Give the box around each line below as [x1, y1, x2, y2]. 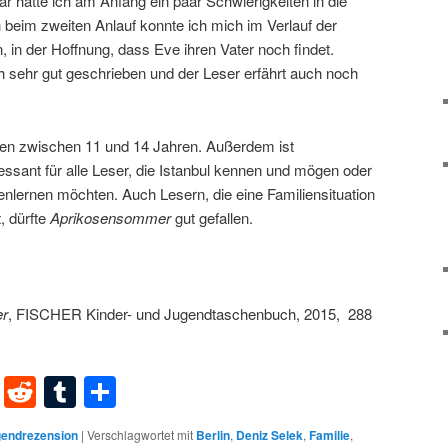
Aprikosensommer [50, 206, 171, 228]
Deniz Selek [236, 425, 303, 444]
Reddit [36, 368, 129, 415]
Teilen [116, 368, 201, 415]
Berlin [196, 425, 230, 444]
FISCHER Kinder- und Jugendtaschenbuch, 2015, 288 [16, 303, 372, 325]
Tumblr [76, 368, 174, 415]
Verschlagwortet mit [87, 425, 193, 443]
